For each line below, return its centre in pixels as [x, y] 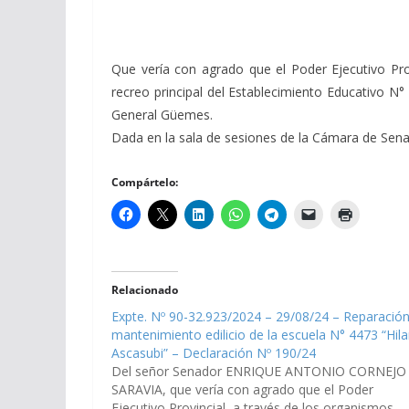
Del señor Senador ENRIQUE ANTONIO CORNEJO [259, 371]
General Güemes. [162, 114]
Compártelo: [145, 182]
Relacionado [145, 289]
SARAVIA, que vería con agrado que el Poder [242, 389]
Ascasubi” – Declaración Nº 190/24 [214, 352]
